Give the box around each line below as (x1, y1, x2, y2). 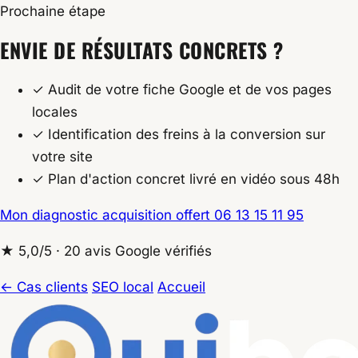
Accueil (157, 279, 205, 296)
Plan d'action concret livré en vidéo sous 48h (44, 171, 340, 188)
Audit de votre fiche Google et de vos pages (44, 82, 332, 98)
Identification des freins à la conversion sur (44, 126, 325, 143)
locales (32, 104, 78, 121)
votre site (32, 149, 93, 165)
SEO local (92, 279, 153, 296)
